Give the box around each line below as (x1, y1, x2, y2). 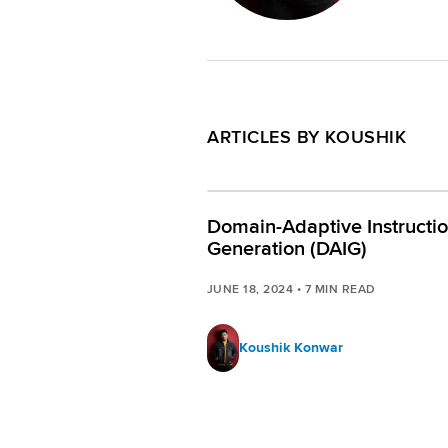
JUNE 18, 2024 (207, 281, 294, 297)
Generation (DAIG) (207, 236, 367, 261)
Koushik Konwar (239, 338, 343, 356)
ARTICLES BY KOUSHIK (207, 125, 407, 148)
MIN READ (314, 281, 376, 297)
